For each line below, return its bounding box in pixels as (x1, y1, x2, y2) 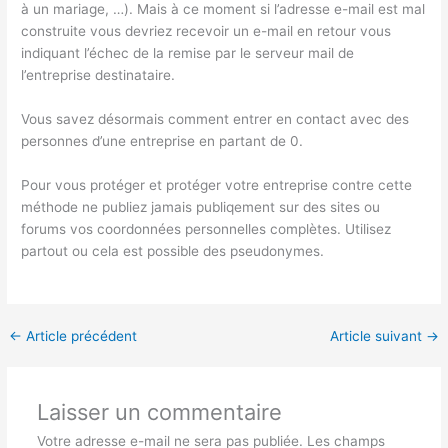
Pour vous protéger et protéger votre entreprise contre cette (21, 176, 413, 193)
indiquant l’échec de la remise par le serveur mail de (21, 44, 355, 61)
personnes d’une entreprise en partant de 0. (21, 132, 304, 149)
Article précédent (22, 327, 138, 344)
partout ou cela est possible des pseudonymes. (21, 242, 325, 259)
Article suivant (329, 327, 426, 344)
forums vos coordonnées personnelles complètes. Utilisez (21, 220, 392, 237)
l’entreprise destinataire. (21, 66, 176, 83)
